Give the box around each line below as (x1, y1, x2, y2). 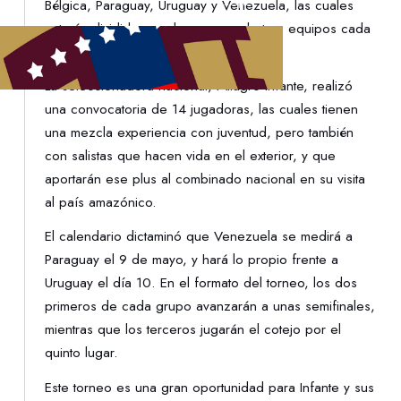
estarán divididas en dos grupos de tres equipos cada (45, 18, 371, 38)
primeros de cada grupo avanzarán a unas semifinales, (45, 296, 376, 317)
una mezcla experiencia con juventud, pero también (45, 123, 354, 143)
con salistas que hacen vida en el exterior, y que (45, 146, 337, 166)
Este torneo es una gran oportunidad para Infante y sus (45, 377, 375, 397)
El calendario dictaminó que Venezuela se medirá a (45, 226, 354, 247)
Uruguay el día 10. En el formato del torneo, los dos (45, 273, 358, 294)
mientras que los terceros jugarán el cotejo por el (45, 320, 342, 340)
